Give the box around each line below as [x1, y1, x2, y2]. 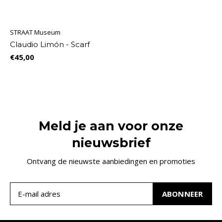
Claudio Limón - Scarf [10, 39, 90, 49]
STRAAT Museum [10, 27, 60, 37]
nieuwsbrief [71, 135, 151, 150]
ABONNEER [162, 188, 203, 199]
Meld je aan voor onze [39, 118, 183, 133]
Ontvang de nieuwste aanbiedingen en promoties [27, 156, 195, 166]
